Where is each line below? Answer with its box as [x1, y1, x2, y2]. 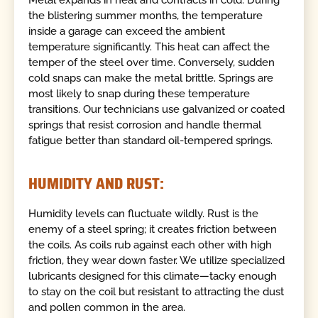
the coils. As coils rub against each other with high [28, 238, 273, 252]
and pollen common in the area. [28, 301, 186, 314]
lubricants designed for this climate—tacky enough [28, 270, 278, 283]
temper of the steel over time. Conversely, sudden [28, 56, 275, 70]
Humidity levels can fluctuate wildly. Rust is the [28, 207, 259, 221]
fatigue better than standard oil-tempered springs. [28, 134, 273, 148]
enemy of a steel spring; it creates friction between [28, 223, 278, 236]
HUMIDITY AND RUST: [28, 171, 165, 195]
